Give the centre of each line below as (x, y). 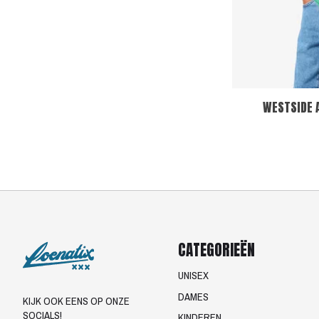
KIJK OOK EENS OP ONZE (76, 301)
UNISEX (193, 276)
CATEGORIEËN (216, 250)
